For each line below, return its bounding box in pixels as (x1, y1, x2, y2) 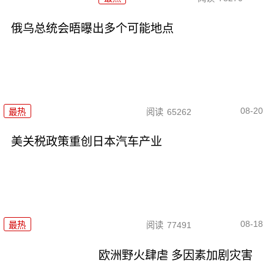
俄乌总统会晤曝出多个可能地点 (10, 22, 174, 35)
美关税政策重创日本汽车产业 (10, 135, 162, 149)
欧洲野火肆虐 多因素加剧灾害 (98, 248, 253, 262)
